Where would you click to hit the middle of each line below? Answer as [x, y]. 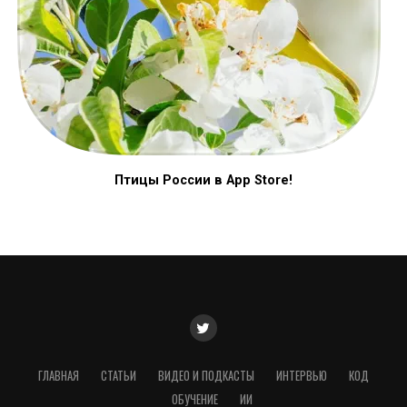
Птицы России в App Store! [203, 180]
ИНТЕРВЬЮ [301, 376]
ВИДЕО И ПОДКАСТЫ [206, 376]
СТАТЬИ [118, 376]
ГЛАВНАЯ [58, 376]
